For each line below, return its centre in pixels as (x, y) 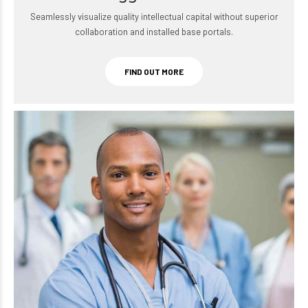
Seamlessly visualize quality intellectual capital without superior (154, 16)
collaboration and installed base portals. (154, 31)
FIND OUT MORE (154, 71)
